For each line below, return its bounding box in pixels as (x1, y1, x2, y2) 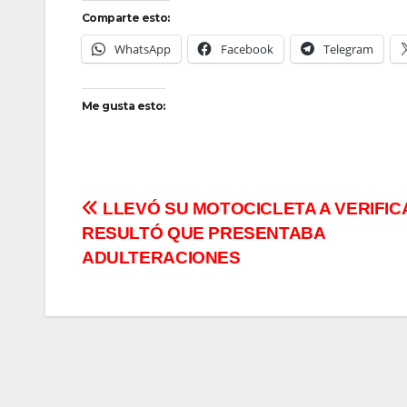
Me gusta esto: (82, 99, 165, 114)
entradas (81, 272, 202, 308)
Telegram (323, 41, 373, 58)
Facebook (221, 41, 273, 58)
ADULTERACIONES (82, 248, 241, 268)
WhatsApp (114, 41, 171, 58)
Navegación (81, 197, 245, 233)
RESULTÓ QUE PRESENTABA (82, 223, 325, 243)
